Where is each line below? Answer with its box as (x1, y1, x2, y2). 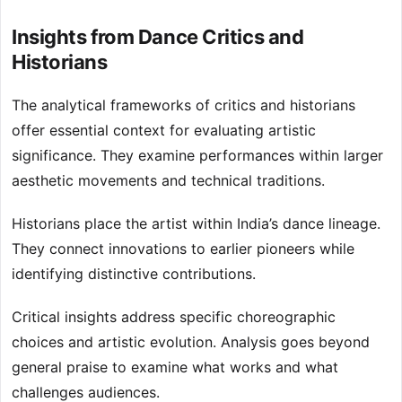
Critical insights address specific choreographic (12, 308, 336, 327)
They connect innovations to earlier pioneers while (12, 240, 354, 258)
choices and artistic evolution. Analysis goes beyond (12, 333, 370, 352)
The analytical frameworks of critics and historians (12, 96, 355, 115)
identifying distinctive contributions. (12, 265, 256, 284)
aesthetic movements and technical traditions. (12, 171, 325, 190)
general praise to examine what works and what (12, 358, 338, 377)
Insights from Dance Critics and (12, 25, 304, 49)
